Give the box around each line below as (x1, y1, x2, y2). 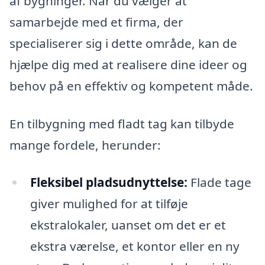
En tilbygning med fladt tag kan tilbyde (9, 115, 234, 132)
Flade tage (187, 174, 251, 191)
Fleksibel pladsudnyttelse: (30, 174, 188, 191)
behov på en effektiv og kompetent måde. (9, 77, 253, 94)
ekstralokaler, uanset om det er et (30, 216, 226, 234)
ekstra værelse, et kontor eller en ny (30, 238, 240, 255)
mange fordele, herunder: (9, 136, 161, 153)
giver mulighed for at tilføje (30, 195, 188, 212)
